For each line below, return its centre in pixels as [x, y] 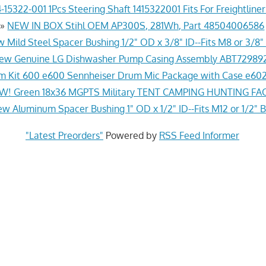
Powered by [131, 135]
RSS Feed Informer [199, 135]
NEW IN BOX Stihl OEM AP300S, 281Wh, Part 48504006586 [136, 25]
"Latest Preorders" [64, 135]
